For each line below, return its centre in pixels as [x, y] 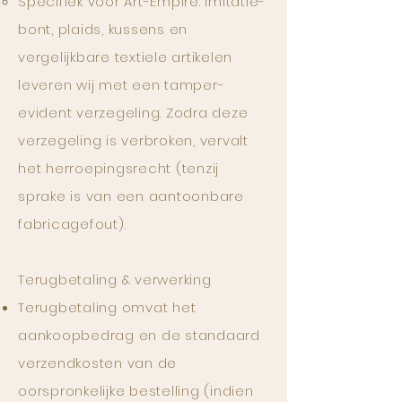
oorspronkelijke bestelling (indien [136, 391]
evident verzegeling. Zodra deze [133, 113]
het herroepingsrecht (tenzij [118, 168]
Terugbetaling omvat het [107, 307]
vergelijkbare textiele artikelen [125, 57]
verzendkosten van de [97, 363]
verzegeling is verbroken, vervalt [133, 140]
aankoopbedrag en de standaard [139, 335]
